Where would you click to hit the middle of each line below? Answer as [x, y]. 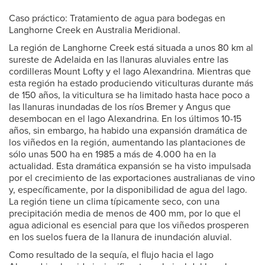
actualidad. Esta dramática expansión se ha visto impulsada [130, 166]
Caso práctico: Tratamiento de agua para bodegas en [117, 18]
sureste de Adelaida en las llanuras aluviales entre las [119, 60]
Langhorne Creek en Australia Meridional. [95, 30]
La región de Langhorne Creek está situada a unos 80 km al [131, 48]
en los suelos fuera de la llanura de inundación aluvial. [120, 237]
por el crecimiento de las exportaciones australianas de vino [132, 178]
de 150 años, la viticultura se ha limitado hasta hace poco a [129, 95]
